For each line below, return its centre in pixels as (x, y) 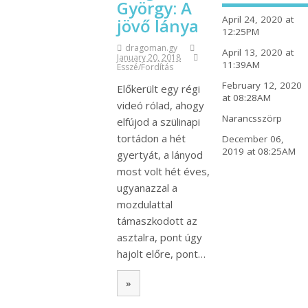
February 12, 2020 (262, 86)
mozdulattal (145, 205)
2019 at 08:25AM (258, 152)
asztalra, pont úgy (159, 238)
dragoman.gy (151, 48)
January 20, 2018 (149, 58)
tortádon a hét (151, 139)
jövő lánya (158, 26)
